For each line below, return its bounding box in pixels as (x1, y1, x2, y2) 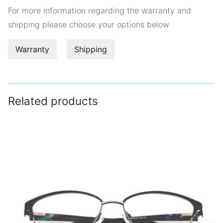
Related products (8, 94, 98, 108)
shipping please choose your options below (8, 19, 169, 29)
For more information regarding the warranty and (8, 5, 191, 15)
